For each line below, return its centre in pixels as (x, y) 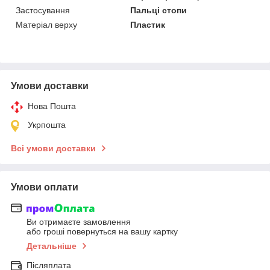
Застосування (43, 10)
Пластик (148, 24)
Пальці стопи (159, 10)
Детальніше (52, 246)
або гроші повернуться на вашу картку (102, 232)
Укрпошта (47, 124)
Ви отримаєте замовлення (79, 222)
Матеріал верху (46, 24)
